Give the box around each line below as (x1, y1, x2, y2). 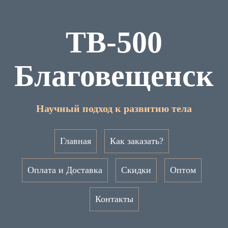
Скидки (121, 165, 151, 175)
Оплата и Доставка (27, 165, 102, 175)
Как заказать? (109, 136, 163, 146)
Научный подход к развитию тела (36, 103, 192, 114)
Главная (60, 136, 91, 146)
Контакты (95, 194, 133, 204)
